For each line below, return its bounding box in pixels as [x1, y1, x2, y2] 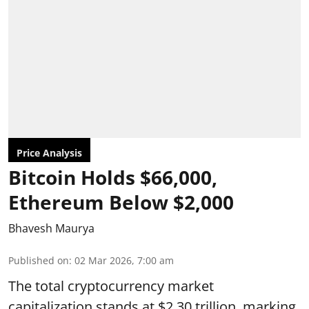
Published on [8, 253, 69, 267]
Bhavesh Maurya [8, 220, 94, 236]
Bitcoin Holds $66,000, [8, 163, 217, 190]
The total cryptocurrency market [8, 276, 214, 295]
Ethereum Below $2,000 [8, 188, 234, 215]
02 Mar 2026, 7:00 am [74, 253, 174, 267]
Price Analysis [17, 146, 82, 159]
